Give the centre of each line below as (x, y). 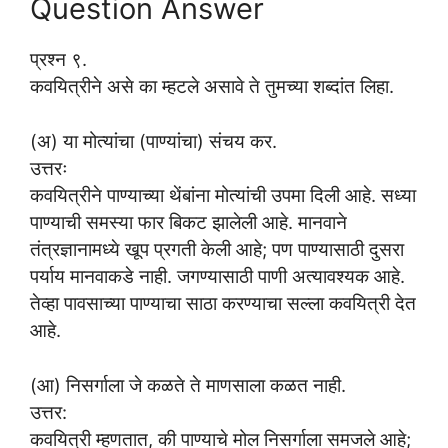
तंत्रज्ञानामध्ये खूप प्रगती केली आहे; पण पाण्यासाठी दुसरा (217, 248)
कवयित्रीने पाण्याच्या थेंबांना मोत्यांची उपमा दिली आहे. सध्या (223, 194)
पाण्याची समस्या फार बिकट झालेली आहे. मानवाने (188, 221)
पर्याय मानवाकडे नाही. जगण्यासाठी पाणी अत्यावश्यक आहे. (217, 275)
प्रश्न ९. (58, 59)
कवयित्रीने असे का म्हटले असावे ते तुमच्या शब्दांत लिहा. (212, 86)
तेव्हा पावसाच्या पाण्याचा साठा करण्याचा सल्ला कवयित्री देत (223, 302)
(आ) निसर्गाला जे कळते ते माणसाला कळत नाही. (188, 384)
